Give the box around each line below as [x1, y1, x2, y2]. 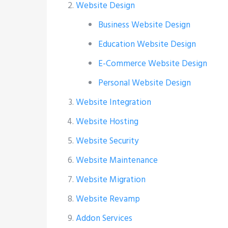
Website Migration [75, 173, 146, 187]
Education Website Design [98, 38, 196, 52]
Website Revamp [75, 192, 140, 207]
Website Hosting [75, 115, 138, 129]
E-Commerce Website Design [98, 57, 208, 71]
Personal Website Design [98, 76, 191, 91]
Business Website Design [98, 18, 191, 33]
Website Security [75, 134, 138, 149]
